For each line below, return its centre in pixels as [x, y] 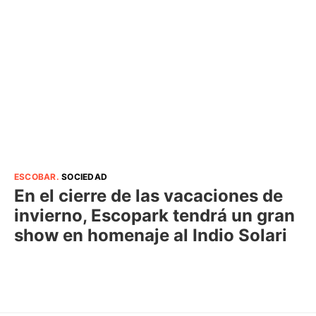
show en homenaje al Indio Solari [151, 235]
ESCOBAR [35, 176]
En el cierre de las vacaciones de [148, 195]
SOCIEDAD [85, 176]
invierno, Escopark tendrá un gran [154, 215]
